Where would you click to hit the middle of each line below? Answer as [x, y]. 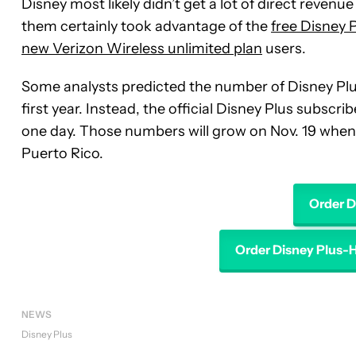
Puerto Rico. [62, 153]
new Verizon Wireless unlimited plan [142, 48]
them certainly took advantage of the [146, 26]
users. [284, 48]
